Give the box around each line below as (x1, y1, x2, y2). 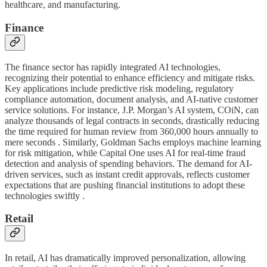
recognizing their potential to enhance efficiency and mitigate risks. (5, 72, 255, 83)
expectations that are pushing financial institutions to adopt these (5, 179, 245, 190)
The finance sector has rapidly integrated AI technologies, (5, 61, 221, 72)
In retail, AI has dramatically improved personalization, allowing (5, 253, 246, 263)
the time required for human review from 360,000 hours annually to (5, 126, 258, 136)
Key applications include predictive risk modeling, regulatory (5, 83, 234, 94)
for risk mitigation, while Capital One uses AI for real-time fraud (5, 147, 246, 158)
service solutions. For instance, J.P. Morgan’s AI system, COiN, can (5, 104, 259, 115)
